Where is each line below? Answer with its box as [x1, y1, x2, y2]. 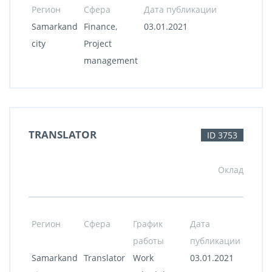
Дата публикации [144, 4, 217, 15]
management [84, 55, 138, 66]
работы [133, 235, 164, 246]
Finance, [84, 21, 117, 32]
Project [84, 38, 112, 49]
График [133, 218, 163, 229]
